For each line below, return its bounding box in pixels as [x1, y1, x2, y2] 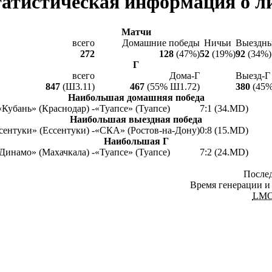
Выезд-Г [236, 70, 270, 81]
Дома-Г [169, 70, 200, 81]
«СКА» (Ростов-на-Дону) [95, 125, 200, 135]
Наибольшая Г [103, 136, 169, 146]
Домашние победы [122, 38, 200, 48]
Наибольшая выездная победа [70, 114, 202, 124]
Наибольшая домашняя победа [67, 92, 205, 103]
